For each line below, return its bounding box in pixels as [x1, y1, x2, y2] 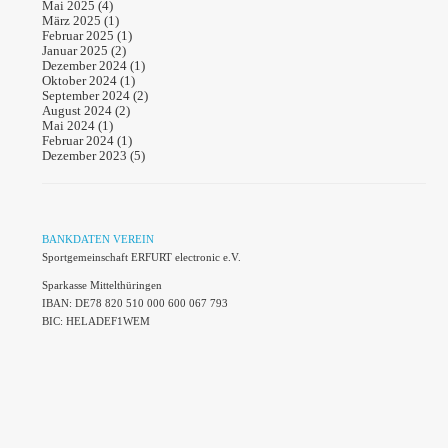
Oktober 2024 [42, 72, 118, 88]
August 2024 [42, 102, 113, 118]
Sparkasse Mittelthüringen [42, 278, 163, 291]
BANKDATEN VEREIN [42, 232, 155, 245]
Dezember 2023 [42, 147, 128, 163]
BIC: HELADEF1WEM [42, 314, 151, 327]
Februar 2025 [42, 27, 115, 43]
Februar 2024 [42, 132, 115, 148]
